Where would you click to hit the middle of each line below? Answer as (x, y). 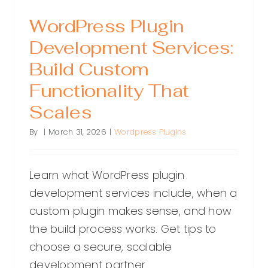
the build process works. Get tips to (123, 229)
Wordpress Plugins (150, 132)
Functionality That (109, 91)
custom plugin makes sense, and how (131, 211)
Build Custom (89, 69)
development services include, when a (133, 193)
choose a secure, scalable (101, 247)
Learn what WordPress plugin (107, 175)
